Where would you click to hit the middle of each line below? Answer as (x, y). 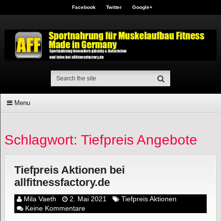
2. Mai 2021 (88, 199)
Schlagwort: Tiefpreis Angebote (101, 140)
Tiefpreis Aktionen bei (69, 170)
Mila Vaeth (40, 199)
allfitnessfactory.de (62, 183)
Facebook (84, 7)
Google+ (143, 7)
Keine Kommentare (55, 208)
